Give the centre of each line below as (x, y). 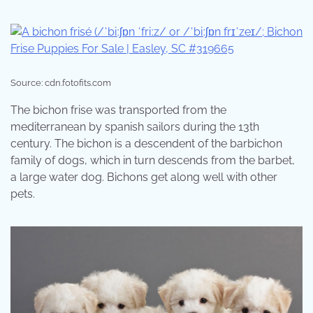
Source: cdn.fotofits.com (61, 82)
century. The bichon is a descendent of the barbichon (146, 143)
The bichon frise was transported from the (118, 110)
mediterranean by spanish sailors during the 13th (135, 126)
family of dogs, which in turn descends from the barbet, (153, 160)
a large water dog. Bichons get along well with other (144, 177)
